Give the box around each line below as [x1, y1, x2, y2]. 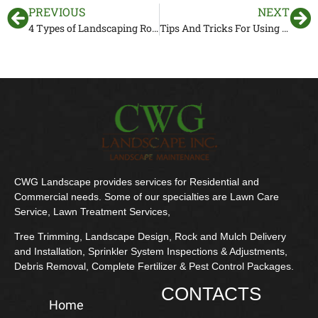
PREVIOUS [28, 4, 85, 19]
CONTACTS [160, 283, 261, 305]
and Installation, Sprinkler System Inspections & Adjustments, [14, 246, 287, 258]
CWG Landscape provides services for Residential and [14, 175, 259, 187]
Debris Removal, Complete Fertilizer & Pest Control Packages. [14, 261, 294, 273]
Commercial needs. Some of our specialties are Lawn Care [14, 190, 279, 202]
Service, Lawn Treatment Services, [14, 205, 170, 217]
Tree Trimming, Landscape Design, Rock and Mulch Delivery [14, 231, 286, 243]
